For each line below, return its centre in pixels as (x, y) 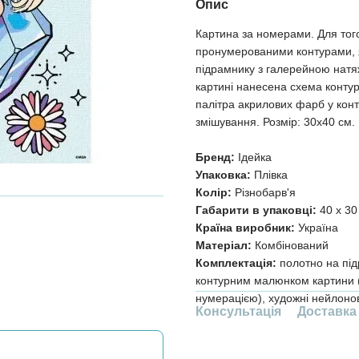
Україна (317, 228)
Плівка (269, 175)
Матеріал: (224, 245)
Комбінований (290, 245)
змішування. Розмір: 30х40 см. (275, 122)
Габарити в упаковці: (256, 210)
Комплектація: (236, 263)
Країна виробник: (245, 228)
